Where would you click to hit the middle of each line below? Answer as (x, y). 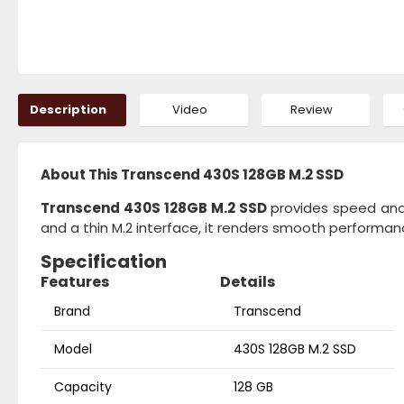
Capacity (83, 387)
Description (68, 110)
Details (248, 282)
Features (75, 282)
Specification (104, 262)
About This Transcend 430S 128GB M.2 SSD (192, 174)
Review (311, 110)
